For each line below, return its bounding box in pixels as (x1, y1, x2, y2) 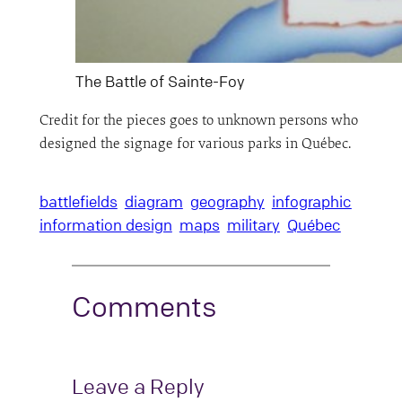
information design (39, 215, 172, 235)
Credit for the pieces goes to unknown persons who (39, 110, 358, 129)
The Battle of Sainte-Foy (74, 72, 245, 92)
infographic (271, 192, 352, 212)
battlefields (39, 192, 118, 212)
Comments (71, 289, 216, 323)
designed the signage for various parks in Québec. (39, 134, 351, 153)
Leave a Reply (71, 373, 205, 399)
